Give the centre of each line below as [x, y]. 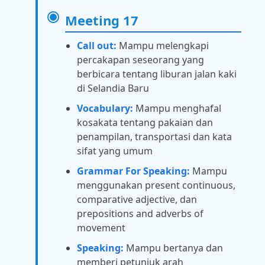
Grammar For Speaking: [133, 171]
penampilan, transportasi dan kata [154, 137]
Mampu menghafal [177, 109]
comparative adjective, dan [137, 200]
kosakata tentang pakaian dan [145, 123]
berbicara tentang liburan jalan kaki [157, 74]
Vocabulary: [105, 109]
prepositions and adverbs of [140, 214]
